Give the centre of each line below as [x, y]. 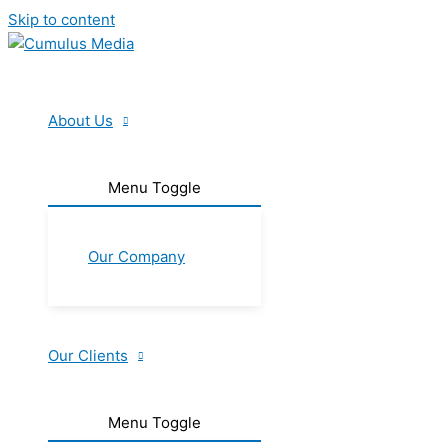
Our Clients [88, 355]
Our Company [136, 256]
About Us [80, 120]
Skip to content [61, 19]
